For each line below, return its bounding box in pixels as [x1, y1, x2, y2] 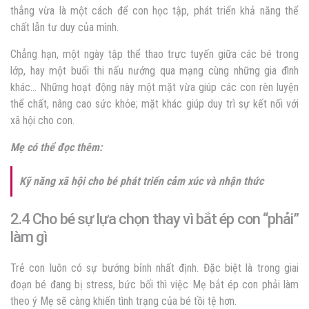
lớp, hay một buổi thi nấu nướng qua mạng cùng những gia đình [10, 64, 299, 78]
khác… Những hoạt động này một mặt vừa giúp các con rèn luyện [10, 81, 299, 94]
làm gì [10, 228, 47, 246]
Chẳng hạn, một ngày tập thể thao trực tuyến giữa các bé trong [10, 48, 299, 61]
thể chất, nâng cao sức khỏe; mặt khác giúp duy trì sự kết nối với [10, 97, 299, 111]
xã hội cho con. [10, 114, 74, 128]
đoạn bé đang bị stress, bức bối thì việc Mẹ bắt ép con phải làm [10, 278, 299, 292]
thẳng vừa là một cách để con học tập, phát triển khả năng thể [10, 4, 299, 18]
